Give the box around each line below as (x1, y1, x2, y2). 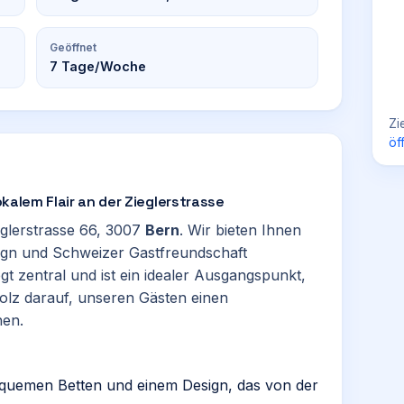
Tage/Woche (58, 59, 146, 74)
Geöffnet (50, 41, 96, 54)
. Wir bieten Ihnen (179, 221, 301, 239)
